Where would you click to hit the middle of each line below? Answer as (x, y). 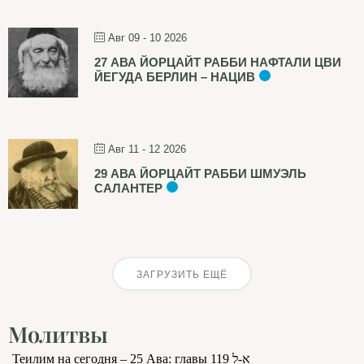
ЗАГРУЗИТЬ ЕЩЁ (182, 275)
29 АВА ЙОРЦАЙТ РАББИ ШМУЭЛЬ (200, 173)
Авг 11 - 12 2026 (147, 149)
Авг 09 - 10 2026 (147, 38)
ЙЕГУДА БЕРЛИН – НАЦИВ (175, 77)
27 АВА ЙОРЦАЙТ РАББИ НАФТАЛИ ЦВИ (218, 62)
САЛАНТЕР (128, 188)
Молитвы (58, 334)
